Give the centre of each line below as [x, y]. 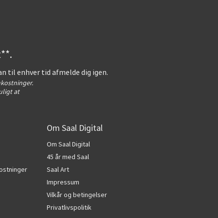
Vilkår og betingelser [77, 195]
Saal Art [58, 169]
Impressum [63, 182]
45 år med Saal [68, 157]
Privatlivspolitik [69, 207]
